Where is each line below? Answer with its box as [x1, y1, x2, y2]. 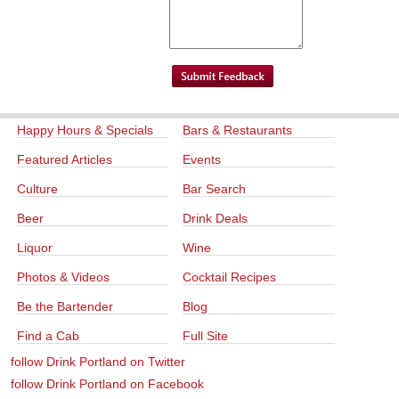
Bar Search [183, 181, 247, 196]
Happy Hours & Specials [17, 122, 153, 137]
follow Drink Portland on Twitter [11, 354, 185, 369]
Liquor [17, 240, 53, 255]
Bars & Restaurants [183, 122, 293, 137]
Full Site [183, 328, 229, 343]
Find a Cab [17, 328, 79, 343]
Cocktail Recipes [183, 269, 277, 284]
